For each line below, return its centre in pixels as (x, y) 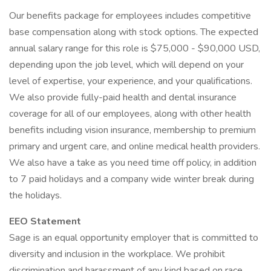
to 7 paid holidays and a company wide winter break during (132, 179)
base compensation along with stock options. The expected (134, 32)
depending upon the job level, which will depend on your (126, 65)
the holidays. (35, 195)
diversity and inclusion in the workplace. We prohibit (117, 254)
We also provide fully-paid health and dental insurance (123, 97)
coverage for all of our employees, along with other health (130, 114)
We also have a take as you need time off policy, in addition (133, 163)
